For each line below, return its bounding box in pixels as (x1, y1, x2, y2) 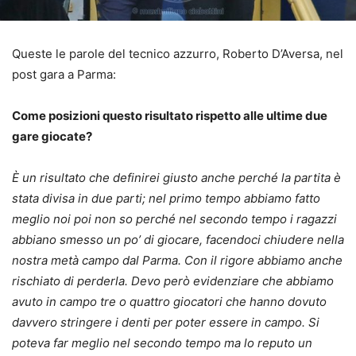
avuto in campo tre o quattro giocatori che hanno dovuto (12, 293, 327, 309)
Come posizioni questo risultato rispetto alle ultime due (12, 107, 327, 123)
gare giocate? (12, 128, 92, 144)
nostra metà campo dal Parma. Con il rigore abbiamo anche (12, 252, 342, 268)
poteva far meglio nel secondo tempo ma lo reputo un (12, 335, 312, 350)
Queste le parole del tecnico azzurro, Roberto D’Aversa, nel (12, 45, 343, 61)
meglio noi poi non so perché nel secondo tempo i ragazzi (12, 211, 337, 226)
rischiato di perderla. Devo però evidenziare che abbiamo (12, 273, 334, 288)
